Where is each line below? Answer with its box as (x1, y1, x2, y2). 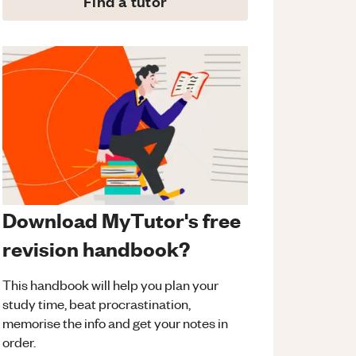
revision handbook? (2, 235, 191, 261)
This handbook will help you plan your (2, 276, 219, 294)
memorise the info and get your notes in (2, 314, 229, 332)
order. (2, 333, 37, 351)
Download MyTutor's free (2, 207, 242, 233)
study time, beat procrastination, (2, 295, 192, 313)
